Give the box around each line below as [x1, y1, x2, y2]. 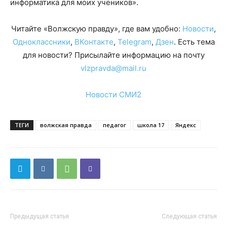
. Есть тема [173, 37, 215, 47]
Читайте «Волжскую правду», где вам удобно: [11, 24, 182, 34]
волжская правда [40, 121, 92, 129]
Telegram [117, 37, 152, 47]
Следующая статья [162, 213, 217, 220]
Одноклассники [12, 37, 70, 47]
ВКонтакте [74, 37, 113, 47]
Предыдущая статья [10, 213, 69, 220]
